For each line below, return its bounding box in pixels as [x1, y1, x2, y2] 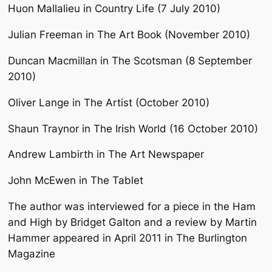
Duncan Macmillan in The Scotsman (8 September [8, 54, 252, 67]
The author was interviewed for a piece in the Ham [8, 200, 256, 212]
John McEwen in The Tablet [8, 174, 143, 187]
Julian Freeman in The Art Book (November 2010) [8, 29, 250, 41]
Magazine [8, 247, 55, 260]
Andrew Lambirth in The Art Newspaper [8, 148, 204, 161]
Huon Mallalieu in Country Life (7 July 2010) [8, 2, 220, 15]
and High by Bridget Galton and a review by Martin [8, 216, 257, 228]
